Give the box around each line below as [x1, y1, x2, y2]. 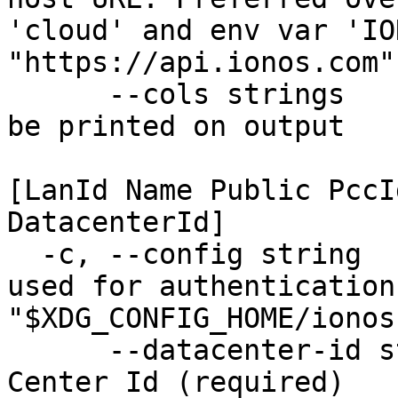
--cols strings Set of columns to [7, 78, 108, 110]
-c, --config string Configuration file [7, 238, 41, 270]
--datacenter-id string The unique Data [7, 334, 108, 366]
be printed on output [7, 110, 362, 142]
